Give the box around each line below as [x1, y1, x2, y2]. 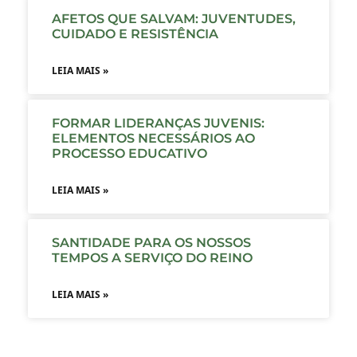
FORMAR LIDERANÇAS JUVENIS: [52, 116, 268, 131]
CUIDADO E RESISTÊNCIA [52, 26, 222, 42]
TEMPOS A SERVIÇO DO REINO [52, 250, 253, 266]
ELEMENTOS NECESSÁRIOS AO [52, 131, 255, 147]
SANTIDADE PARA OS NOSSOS [52, 235, 251, 251]
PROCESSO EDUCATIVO [52, 146, 207, 162]
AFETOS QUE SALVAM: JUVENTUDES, [52, 11, 296, 27]
